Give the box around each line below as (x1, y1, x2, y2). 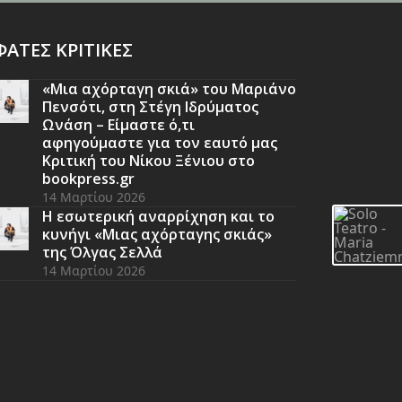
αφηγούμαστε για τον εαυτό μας (41, 132, 277, 153)
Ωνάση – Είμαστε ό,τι (41, 114, 195, 135)
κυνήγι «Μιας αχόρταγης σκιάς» (41, 223, 272, 244)
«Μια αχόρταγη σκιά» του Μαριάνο (41, 78, 296, 99)
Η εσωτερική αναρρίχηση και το (41, 205, 275, 226)
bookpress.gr (41, 168, 135, 188)
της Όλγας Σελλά (41, 241, 162, 262)
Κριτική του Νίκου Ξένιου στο (41, 150, 255, 170)
